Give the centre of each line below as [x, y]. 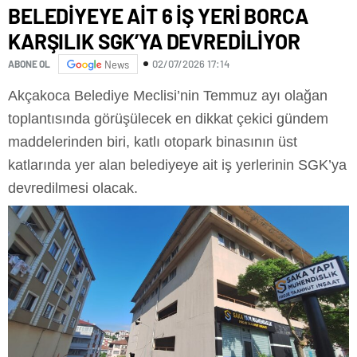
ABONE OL [29, 64]
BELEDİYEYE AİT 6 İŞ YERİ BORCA [158, 15]
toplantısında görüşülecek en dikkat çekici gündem [168, 118]
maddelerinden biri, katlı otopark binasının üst [153, 141]
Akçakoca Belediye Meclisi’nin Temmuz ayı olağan [168, 95]
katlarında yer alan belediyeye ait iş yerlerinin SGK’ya [177, 165]
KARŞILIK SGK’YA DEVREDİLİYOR [154, 41]
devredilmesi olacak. [73, 188]
